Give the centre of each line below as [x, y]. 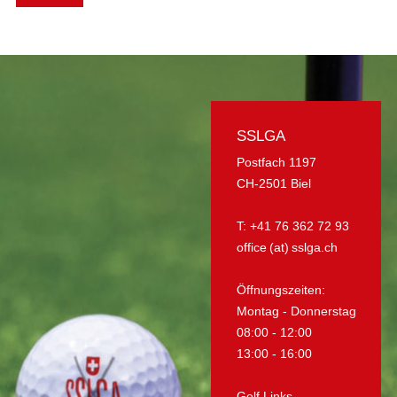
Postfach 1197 [276, 162]
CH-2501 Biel [273, 183]
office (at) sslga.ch [287, 247]
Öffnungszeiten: [280, 289]
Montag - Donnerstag [296, 311]
